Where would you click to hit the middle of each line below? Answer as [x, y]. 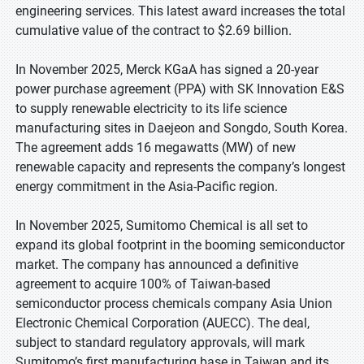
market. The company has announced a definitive [157, 264]
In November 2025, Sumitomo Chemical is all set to [162, 225]
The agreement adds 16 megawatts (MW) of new [156, 147]
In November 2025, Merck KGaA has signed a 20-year [167, 69]
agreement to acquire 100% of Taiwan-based [143, 284]
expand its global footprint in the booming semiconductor [180, 245]
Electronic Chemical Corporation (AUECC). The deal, [162, 323]
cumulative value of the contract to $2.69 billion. [154, 30]
